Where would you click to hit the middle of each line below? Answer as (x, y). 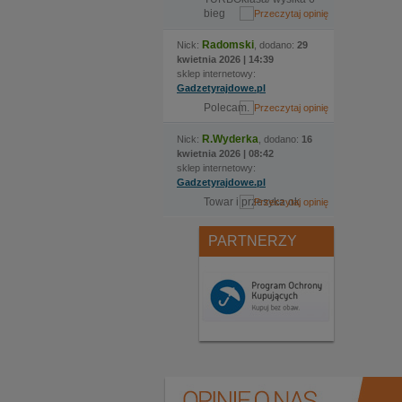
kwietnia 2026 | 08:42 (225, 153)
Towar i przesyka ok (252, 202)
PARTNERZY (253, 241)
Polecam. (227, 108)
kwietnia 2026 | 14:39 (225, 59)
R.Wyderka (230, 139)
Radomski (228, 45)
